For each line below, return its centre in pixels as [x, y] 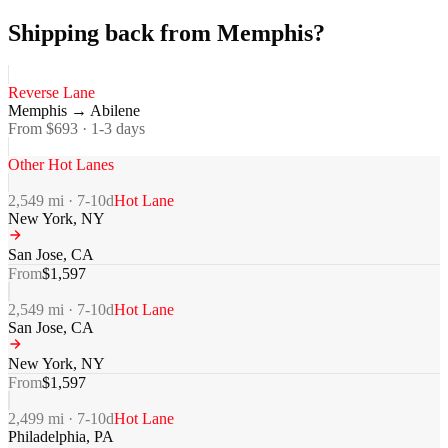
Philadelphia [47, 437]
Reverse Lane [51, 93]
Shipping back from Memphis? [166, 32]
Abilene [115, 111]
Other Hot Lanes [61, 165]
